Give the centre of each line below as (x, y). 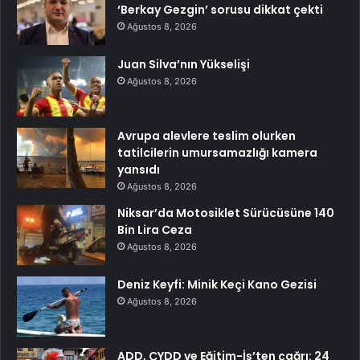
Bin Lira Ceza (155, 230)
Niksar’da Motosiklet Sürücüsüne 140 (226, 213)
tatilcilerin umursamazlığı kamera (217, 153)
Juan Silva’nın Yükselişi (184, 65)
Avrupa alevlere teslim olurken (207, 136)
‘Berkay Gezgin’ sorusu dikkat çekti (220, 10)
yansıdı (139, 170)
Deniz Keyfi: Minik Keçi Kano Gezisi (217, 285)
